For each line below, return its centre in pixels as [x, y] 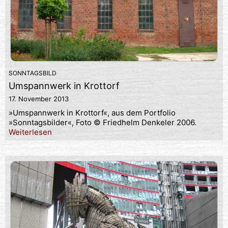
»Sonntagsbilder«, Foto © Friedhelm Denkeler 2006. [103, 123]
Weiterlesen [30, 132]
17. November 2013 [39, 99]
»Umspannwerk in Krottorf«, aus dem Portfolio [92, 113]
